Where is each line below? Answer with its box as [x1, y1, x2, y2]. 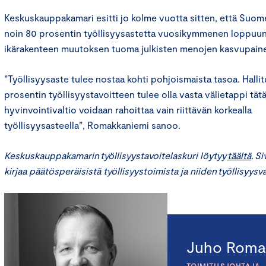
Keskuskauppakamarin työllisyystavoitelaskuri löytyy [4, 150, 227, 161]
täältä [227, 150, 251, 161]
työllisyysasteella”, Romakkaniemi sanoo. [4, 119, 188, 131]
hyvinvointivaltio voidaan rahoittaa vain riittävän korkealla [4, 104, 252, 116]
